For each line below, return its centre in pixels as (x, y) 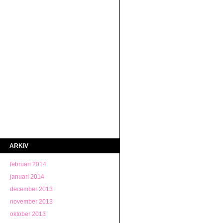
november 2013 (31, 202)
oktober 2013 (28, 214)
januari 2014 (27, 177)
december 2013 (31, 189)
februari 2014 (28, 164)
